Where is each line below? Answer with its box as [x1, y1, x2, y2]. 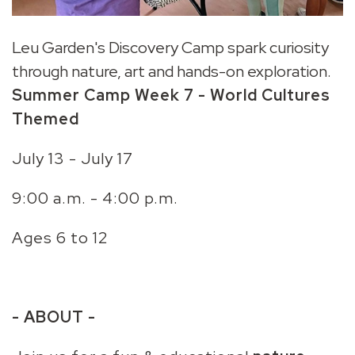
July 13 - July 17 [12, 148, 134, 170]
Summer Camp [12, 85, 136, 106]
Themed [12, 109, 80, 130]
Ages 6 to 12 [12, 227, 109, 249]
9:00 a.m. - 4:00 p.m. [12, 188, 179, 209]
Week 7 [135, 85, 199, 106]
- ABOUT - [12, 307, 97, 328]
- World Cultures [198, 85, 331, 106]
